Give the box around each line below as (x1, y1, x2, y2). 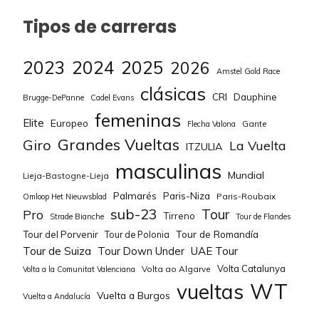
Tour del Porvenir (23, 229, 98, 241)
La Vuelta (229, 137, 286, 154)
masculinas (115, 158, 221, 184)
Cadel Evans (90, 93, 134, 103)
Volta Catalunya (217, 263, 286, 275)
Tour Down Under (98, 244, 184, 258)
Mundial (228, 169, 264, 182)
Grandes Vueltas (58, 135, 179, 155)
